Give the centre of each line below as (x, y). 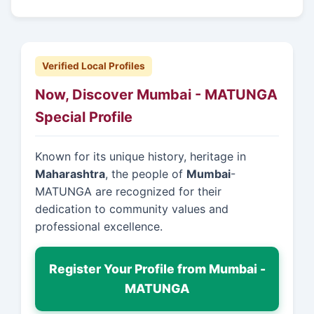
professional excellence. (99, 227)
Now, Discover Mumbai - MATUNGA (156, 94)
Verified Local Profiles (94, 66)
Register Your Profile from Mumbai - (157, 269)
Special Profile (84, 117)
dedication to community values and (132, 209)
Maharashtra (70, 174)
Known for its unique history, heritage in (141, 157)
